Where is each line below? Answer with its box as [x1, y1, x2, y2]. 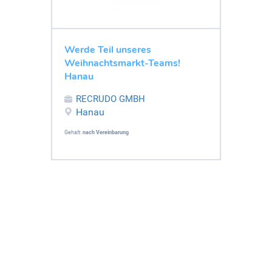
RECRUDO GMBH [76, 93, 145, 104]
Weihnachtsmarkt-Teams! [64, 56, 180, 70]
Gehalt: [64, 129, 83, 135]
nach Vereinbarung [83, 129, 129, 135]
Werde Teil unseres [64, 42, 151, 56]
